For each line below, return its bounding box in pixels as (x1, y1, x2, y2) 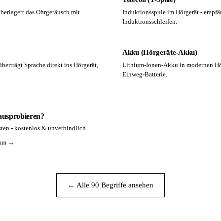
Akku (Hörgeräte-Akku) (122, 48, 197, 56)
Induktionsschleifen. (122, 18, 177, 25)
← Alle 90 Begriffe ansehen (68, 181, 153, 189)
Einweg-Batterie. (122, 71, 167, 78)
